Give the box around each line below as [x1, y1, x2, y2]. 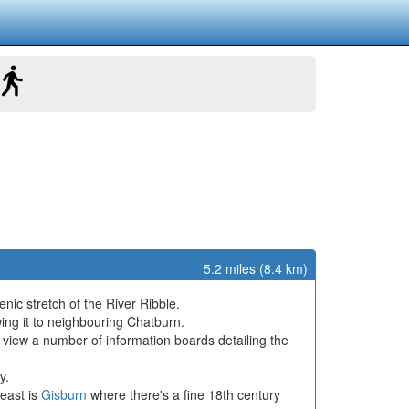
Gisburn [41, 385, 87, 404]
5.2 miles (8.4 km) [204, 259, 308, 278]
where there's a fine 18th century [87, 385, 280, 404]
